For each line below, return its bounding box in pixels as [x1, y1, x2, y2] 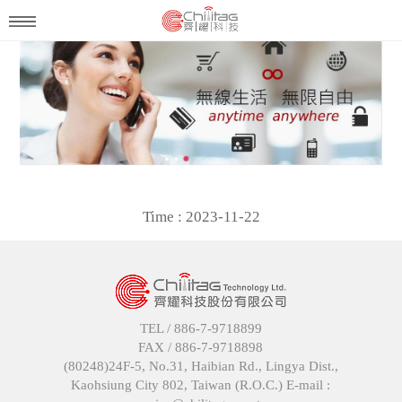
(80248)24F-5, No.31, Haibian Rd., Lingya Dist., [63, 358, 338, 373]
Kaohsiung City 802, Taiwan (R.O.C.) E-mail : [71, 377, 331, 392]
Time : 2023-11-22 [142, 207, 260, 225]
